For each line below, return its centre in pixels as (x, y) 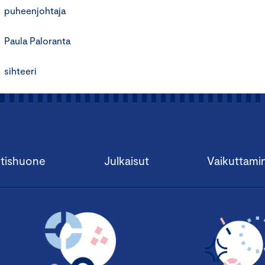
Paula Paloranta (37, 41)
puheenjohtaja (35, 10)
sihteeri (20, 71)
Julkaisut (126, 161)
